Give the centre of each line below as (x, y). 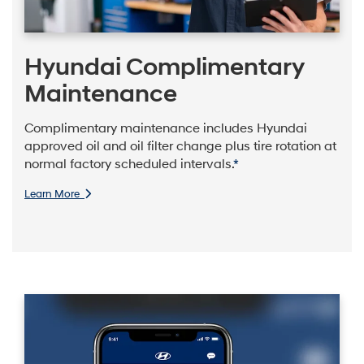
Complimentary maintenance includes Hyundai (166, 128)
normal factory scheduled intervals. (129, 164)
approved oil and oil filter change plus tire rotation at (180, 146)
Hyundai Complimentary (164, 67)
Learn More (54, 194)
